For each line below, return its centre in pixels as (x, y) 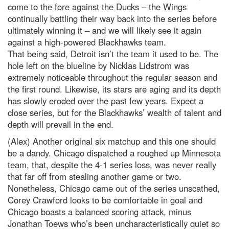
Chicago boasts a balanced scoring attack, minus (99, 212)
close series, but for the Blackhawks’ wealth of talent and (114, 112)
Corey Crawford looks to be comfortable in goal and (105, 200)
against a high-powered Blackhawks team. (87, 42)
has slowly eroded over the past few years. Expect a (106, 101)
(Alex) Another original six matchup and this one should (112, 141)
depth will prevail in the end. (61, 124)
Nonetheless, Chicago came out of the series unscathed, (114, 188)
